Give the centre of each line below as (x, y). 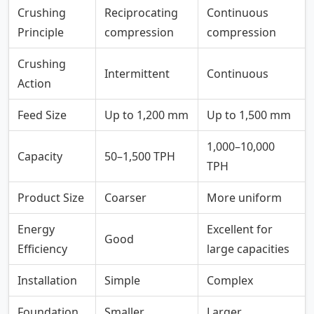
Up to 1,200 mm (146, 115)
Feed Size (42, 115)
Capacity (40, 157)
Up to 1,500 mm (249, 115)
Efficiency (42, 249)
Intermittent (137, 74)
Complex (230, 281)
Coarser (125, 198)
